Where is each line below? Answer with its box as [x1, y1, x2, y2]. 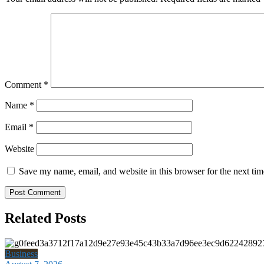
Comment [5, 80, 44, 90]
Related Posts [5, 210, 86, 226]
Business [5, 249, 38, 259]
